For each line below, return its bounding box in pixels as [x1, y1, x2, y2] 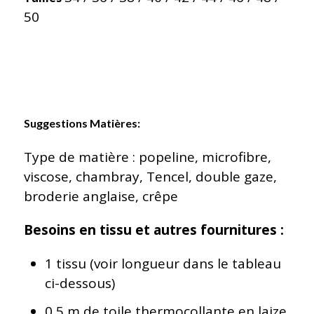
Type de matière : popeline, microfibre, [23, 147, 271, 166]
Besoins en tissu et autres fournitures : [23, 220, 284, 239]
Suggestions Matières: [23, 116, 140, 130]
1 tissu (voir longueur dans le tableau [44, 254, 281, 273]
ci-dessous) [44, 273, 115, 292]
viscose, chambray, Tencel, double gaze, [23, 167, 277, 186]
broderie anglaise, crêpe [23, 186, 178, 205]
